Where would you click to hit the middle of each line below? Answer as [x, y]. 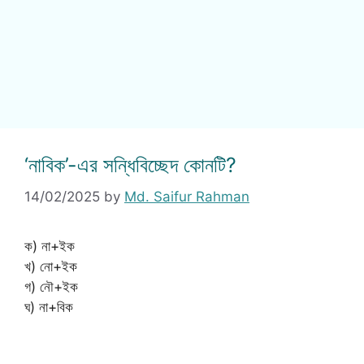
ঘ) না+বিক [49, 307]
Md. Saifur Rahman [187, 196]
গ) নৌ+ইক [51, 286]
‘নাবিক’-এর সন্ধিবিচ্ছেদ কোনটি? [130, 165]
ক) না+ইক [50, 246]
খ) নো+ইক [51, 266]
